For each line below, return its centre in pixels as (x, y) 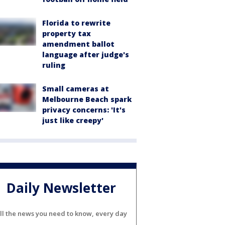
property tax (67, 34)
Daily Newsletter (61, 188)
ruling (54, 65)
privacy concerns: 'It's (84, 110)
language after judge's (86, 55)
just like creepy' (73, 121)
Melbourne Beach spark (87, 99)
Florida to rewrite (76, 23)
